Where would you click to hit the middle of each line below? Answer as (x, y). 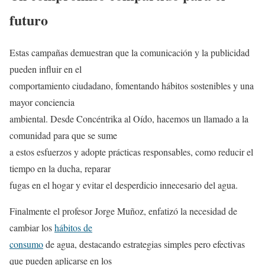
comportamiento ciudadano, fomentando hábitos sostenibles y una (132, 86)
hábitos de (73, 228)
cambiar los (32, 228)
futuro (29, 20)
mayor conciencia (42, 102)
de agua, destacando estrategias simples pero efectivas (144, 244)
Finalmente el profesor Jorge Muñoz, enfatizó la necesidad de (123, 211)
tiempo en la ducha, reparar (60, 169)
